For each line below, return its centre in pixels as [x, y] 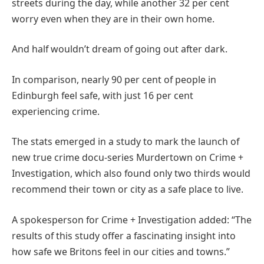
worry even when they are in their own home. [113, 19]
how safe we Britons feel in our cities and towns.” [121, 251]
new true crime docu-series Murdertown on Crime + [128, 158]
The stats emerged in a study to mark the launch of [126, 142]
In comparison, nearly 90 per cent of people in [114, 79]
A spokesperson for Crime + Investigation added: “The [132, 220]
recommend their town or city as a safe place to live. [128, 189]
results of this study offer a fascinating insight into [124, 235]
